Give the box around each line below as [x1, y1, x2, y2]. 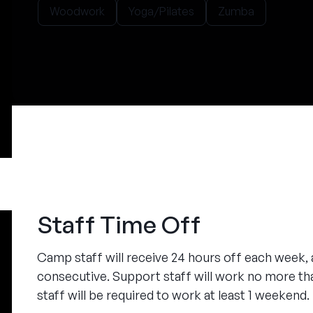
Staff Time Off [37, 210, 201, 239]
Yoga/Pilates [129, 4, 194, 18]
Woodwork [50, 4, 105, 18]
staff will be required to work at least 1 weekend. [37, 287, 310, 303]
